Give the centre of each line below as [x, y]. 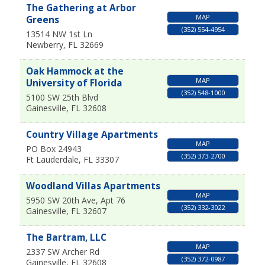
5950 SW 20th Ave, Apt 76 [75, 201]
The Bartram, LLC [66, 238]
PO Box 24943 [54, 149]
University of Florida [74, 83]
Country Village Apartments [92, 135]
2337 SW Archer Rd [62, 252]
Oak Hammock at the [75, 72]
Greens [42, 20]
